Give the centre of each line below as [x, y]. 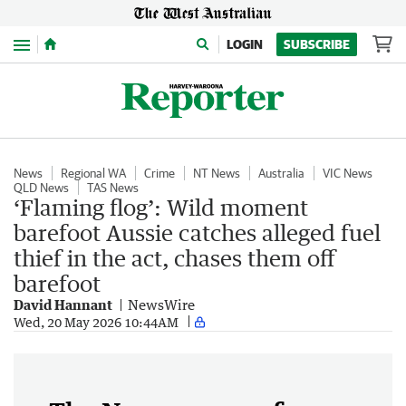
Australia [281, 173]
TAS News [113, 188]
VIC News [348, 173]
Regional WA [93, 173]
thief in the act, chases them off [174, 258]
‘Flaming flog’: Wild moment [161, 207]
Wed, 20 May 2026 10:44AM [96, 322]
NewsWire [161, 304]
